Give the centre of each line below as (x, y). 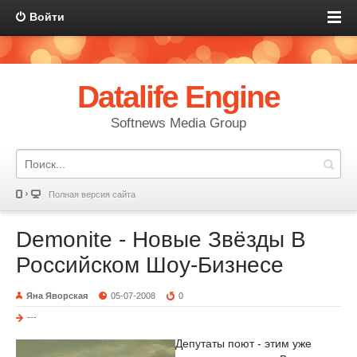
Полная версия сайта (92, 194)
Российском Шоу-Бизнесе (150, 265)
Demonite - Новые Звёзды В (161, 239)
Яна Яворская (57, 296)
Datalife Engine (178, 97)
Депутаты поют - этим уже (243, 343)
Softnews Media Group (178, 123)
